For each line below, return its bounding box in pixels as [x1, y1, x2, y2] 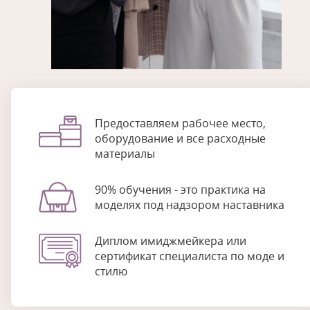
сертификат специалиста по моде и [95, 248, 284, 264]
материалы [95, 146, 155, 161]
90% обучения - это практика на [95, 182, 266, 197]
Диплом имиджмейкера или [95, 233, 246, 248]
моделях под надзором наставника [95, 197, 284, 212]
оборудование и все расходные [95, 131, 266, 146]
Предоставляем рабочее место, [95, 116, 266, 131]
